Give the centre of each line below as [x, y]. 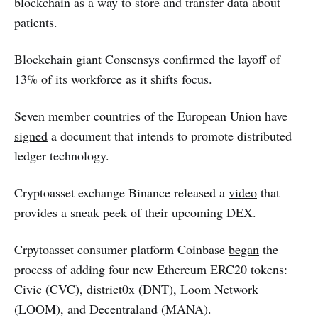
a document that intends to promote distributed [170, 135]
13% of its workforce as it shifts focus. [113, 78]
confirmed [189, 59]
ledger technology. [62, 155]
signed [31, 135]
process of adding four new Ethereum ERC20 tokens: [151, 269]
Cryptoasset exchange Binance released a [121, 192]
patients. [36, 22]
